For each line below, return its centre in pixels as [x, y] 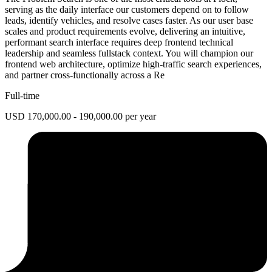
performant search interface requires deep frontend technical [119, 42]
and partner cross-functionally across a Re [85, 75]
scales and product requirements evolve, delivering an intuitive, [125, 31]
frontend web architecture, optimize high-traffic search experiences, [133, 64]
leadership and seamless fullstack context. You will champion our [129, 53]
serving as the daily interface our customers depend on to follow [127, 9]
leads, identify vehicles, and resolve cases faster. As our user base [129, 20]
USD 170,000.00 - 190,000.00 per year [80, 116]
